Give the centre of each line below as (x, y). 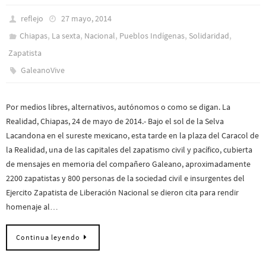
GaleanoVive (43, 70)
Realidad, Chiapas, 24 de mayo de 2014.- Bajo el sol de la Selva (115, 121)
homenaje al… (32, 207)
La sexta (66, 36)
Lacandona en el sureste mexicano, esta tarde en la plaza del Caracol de (132, 136)
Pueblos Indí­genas (152, 36)
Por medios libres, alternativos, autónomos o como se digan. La (118, 107)
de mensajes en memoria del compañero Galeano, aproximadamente (128, 164)
